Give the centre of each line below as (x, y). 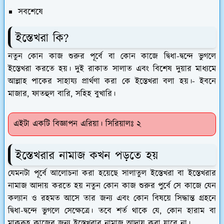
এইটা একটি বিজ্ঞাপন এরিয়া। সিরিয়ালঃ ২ (77, 124)
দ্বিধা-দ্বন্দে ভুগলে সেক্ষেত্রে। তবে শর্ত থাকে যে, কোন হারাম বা (112, 211)
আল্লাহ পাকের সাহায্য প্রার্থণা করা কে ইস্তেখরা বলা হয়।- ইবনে (112, 81)
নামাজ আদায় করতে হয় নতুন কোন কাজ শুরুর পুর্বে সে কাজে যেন (112, 186)
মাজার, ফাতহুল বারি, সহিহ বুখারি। (62, 94)
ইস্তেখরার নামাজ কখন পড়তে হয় (87, 156)
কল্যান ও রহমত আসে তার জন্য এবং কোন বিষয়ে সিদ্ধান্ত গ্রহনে (112, 199)
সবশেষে (30, 12)
